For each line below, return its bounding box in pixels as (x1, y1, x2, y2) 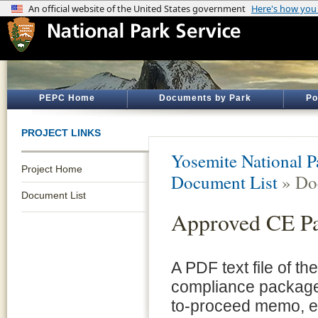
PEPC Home (38, 93, 95, 103)
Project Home (21, 163, 82, 175)
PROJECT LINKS (21, 127, 101, 138)
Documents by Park (159, 93, 251, 103)
